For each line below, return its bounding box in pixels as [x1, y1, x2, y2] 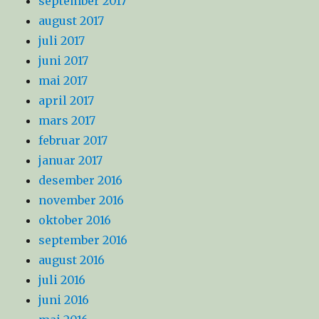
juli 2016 [38, 273, 86, 288]
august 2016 [38, 253, 105, 268]
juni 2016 [38, 293, 90, 308]
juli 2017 [38, 33, 85, 48]
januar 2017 [38, 153, 103, 168]
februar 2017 [38, 133, 108, 148]
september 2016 [38, 233, 128, 248]
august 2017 [38, 14, 105, 28]
